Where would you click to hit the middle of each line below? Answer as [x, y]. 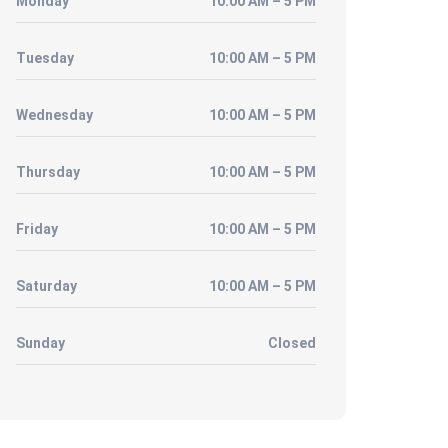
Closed [292, 343]
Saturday [46, 286]
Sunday [40, 343]
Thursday [48, 172]
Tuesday [45, 58]
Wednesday [54, 115]
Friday [37, 229]
